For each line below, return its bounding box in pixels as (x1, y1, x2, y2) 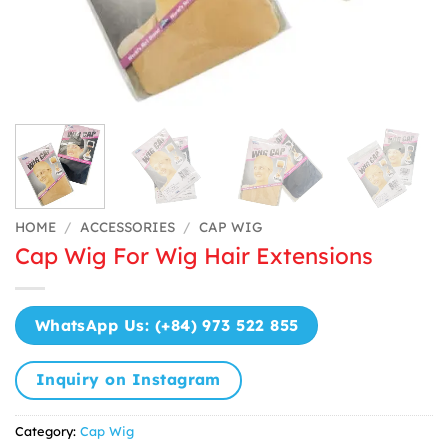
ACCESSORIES (80, 217, 176, 235)
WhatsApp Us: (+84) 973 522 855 (34, 315, 299, 336)
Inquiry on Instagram (35, 368, 221, 389)
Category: (15, 423, 80, 440)
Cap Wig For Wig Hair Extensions (15, 241, 373, 270)
